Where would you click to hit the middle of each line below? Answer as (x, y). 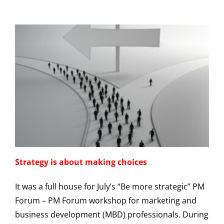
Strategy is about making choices (81, 162)
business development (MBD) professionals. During (112, 214)
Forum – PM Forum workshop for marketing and (106, 200)
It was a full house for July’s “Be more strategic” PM (110, 186)
